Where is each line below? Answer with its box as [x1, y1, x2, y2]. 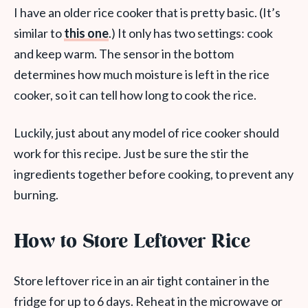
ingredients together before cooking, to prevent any [14, 166, 294, 182]
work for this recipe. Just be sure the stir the [14, 146, 249, 162]
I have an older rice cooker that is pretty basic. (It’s [14, 5, 280, 21]
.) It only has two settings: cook [109, 25, 273, 41]
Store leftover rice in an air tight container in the [14, 273, 269, 289]
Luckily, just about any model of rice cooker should [14, 125, 279, 141]
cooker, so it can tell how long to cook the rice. [14, 87, 256, 103]
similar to [14, 25, 64, 41]
